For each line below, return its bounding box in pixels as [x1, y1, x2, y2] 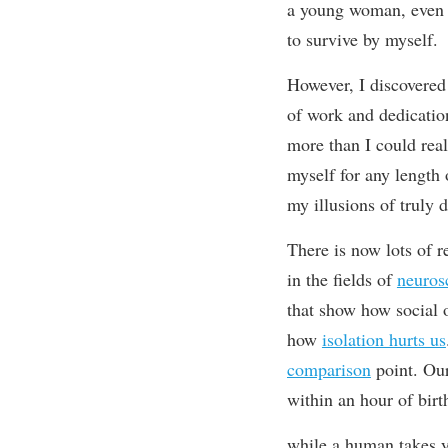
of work [286, 102, 348, 126]
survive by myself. [305, 27, 444, 51]
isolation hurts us [321, 327, 446, 351]
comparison [286, 357, 371, 381]
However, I [286, 72, 370, 96]
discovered [369, 72, 446, 96]
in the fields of [286, 267, 397, 291]
